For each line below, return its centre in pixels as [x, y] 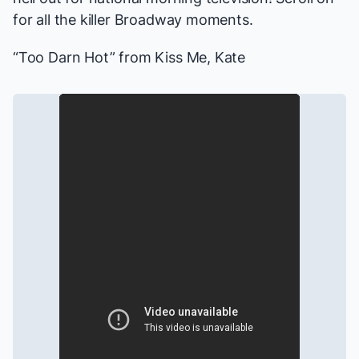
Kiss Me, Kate [200, 58]
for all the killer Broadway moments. [133, 20]
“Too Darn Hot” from [84, 58]
